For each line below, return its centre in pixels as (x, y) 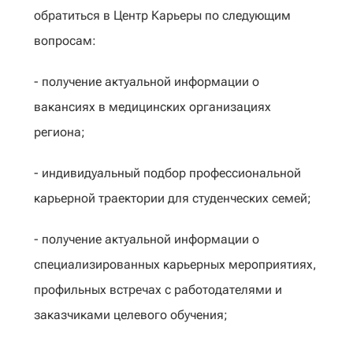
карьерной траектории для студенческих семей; (173, 198)
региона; (59, 132)
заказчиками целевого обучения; (131, 315)
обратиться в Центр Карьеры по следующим (162, 15)
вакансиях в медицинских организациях (152, 107)
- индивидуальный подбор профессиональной (167, 173)
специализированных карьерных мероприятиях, (175, 264)
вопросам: (65, 41)
